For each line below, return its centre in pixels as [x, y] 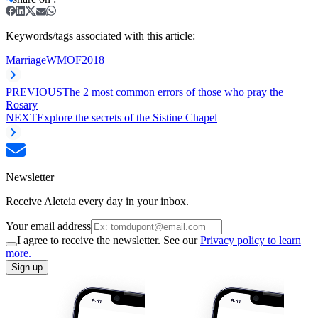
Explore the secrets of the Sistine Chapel [127, 117]
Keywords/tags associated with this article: [100, 35]
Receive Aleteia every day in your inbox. [97, 201]
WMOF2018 [75, 60]
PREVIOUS [34, 92]
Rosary [22, 104]
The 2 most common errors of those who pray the [173, 92]
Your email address [48, 226]
